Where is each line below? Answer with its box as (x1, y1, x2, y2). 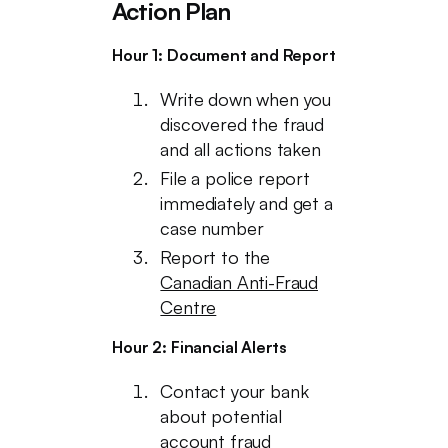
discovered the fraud (160, 113, 324, 135)
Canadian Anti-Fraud (160, 271, 318, 293)
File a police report (160, 167, 310, 189)
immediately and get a (160, 192, 333, 214)
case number (160, 217, 264, 239)
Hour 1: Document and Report (112, 45, 336, 65)
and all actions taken (160, 138, 321, 160)
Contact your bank (160, 380, 309, 402)
